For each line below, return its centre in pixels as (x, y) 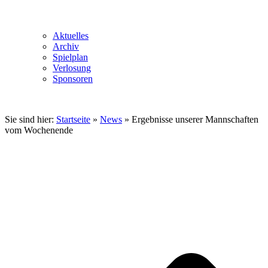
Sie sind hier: (31, 119)
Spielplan (70, 57)
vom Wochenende (39, 130)
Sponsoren (73, 78)
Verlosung (72, 68)
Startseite (73, 119)
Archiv (66, 46)
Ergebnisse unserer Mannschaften (195, 119)
